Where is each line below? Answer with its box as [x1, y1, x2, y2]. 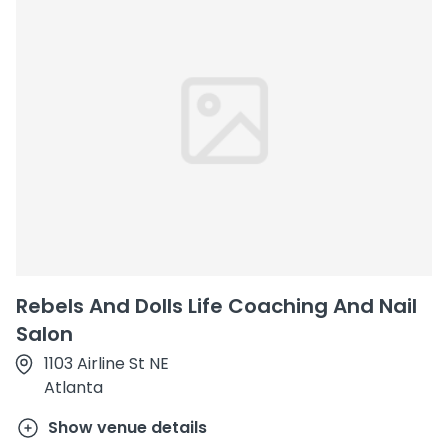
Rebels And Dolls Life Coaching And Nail [16, 292, 417, 320]
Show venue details [48, 416, 207, 439]
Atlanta [44, 376, 103, 399]
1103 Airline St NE [44, 352, 169, 375]
